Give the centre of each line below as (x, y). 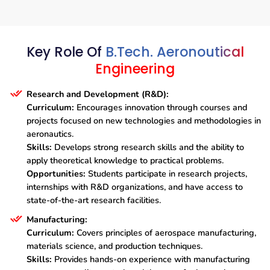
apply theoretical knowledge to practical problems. (125, 161)
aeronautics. (50, 134)
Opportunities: (56, 174)
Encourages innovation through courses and (161, 108)
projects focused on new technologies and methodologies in (144, 121)
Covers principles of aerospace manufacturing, (165, 233)
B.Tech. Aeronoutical (174, 52)
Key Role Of (64, 52)
